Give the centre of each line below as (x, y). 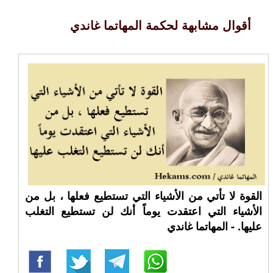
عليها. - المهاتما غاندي (214, 226)
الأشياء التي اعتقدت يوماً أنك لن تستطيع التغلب (144, 211)
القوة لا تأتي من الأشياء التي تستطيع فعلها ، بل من (144, 196)
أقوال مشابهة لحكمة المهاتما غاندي (160, 25)
